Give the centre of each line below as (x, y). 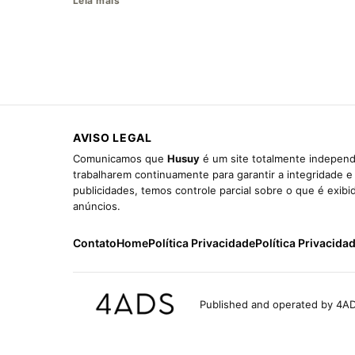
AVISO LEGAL (113, 138)
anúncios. (97, 206)
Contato (95, 243)
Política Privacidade (202, 243)
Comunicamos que (120, 159)
